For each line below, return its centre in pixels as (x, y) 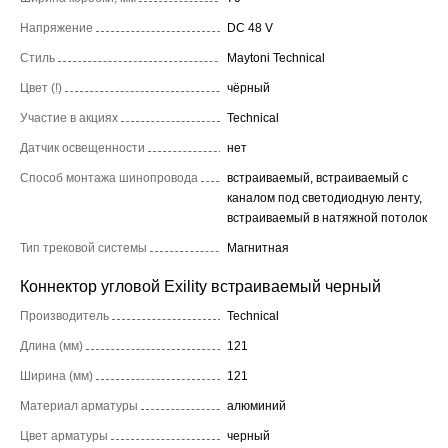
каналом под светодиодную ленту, (324, 197)
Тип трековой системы (83, 247)
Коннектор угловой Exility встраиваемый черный (200, 286)
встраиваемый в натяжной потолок (327, 217)
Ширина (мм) (56, 375)
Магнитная (258, 247)
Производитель (64, 315)
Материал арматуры (79, 405)
